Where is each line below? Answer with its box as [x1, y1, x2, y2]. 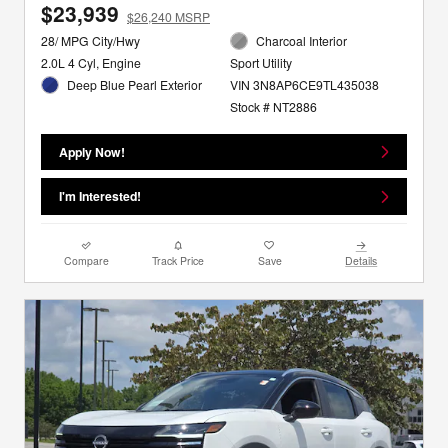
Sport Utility [229, 54, 292, 72]
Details [345, 252, 378, 268]
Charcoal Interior [256, 31, 348, 49]
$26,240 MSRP [127, 7, 210, 25]
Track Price [152, 252, 205, 268]
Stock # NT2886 [229, 98, 317, 116]
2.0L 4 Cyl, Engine [41, 53, 141, 71]
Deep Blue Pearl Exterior [67, 75, 203, 93]
